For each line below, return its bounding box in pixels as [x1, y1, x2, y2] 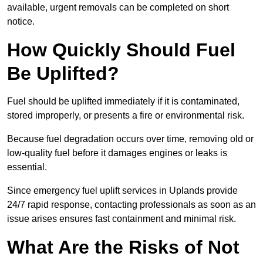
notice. [7, 16, 35, 27]
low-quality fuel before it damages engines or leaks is [7, 148, 227, 159]
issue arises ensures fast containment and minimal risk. [7, 214, 236, 224]
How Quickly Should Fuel [7, 39, 235, 61]
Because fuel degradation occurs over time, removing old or [7, 134, 254, 144]
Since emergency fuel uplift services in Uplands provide [7, 186, 238, 196]
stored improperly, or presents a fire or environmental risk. [7, 110, 247, 121]
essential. [7, 162, 49, 173]
